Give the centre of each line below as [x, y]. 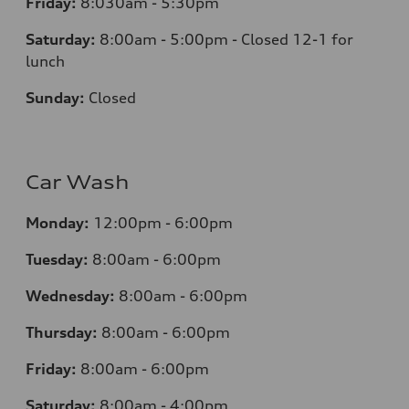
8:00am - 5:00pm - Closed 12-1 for [226, 40]
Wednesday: [72, 296]
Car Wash [78, 183]
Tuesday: [59, 260]
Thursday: [63, 333]
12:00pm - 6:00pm [163, 223]
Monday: [59, 223]
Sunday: [57, 98]
